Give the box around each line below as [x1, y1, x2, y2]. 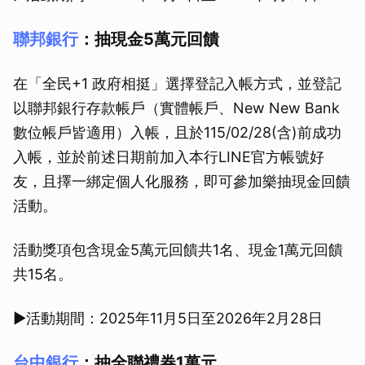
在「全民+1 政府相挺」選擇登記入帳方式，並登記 [13, 75, 341, 93]
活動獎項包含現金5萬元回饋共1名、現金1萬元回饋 [13, 241, 343, 259]
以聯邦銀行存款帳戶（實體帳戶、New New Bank [13, 99, 340, 117]
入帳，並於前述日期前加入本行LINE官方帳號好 [13, 148, 324, 166]
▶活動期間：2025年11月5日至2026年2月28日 [13, 310, 323, 328]
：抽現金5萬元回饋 [78, 29, 219, 50]
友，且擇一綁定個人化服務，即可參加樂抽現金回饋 [13, 173, 350, 191]
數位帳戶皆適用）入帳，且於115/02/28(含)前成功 [13, 124, 341, 142]
